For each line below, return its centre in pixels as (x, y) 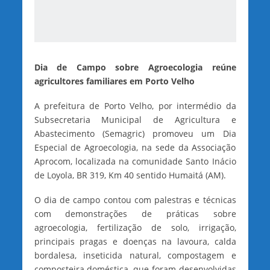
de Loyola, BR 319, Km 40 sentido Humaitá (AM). (130, 175)
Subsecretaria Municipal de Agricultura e (135, 120)
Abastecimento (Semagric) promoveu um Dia (135, 134)
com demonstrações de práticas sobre (135, 214)
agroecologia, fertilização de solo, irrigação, (135, 228)
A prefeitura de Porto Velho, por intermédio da (135, 106)
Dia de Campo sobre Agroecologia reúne (135, 67)
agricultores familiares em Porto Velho (114, 81)
